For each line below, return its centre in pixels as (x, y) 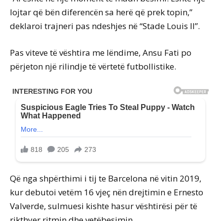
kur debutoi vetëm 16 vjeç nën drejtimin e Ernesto (107, 192)
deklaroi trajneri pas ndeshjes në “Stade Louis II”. (105, 26)
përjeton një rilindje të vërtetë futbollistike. (93, 67)
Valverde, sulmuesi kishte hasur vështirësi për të (104, 206)
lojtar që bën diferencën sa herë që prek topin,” (101, 12)
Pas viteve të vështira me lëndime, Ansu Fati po (101, 53)
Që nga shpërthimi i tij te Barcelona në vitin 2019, (106, 179)
